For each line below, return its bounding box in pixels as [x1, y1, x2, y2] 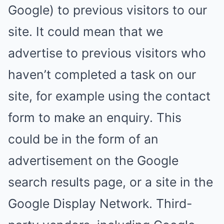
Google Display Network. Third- [8, 196, 192, 211]
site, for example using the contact [8, 88, 210, 103]
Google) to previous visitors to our [8, 2, 207, 17]
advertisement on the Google [8, 153, 178, 168]
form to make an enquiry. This [8, 110, 181, 125]
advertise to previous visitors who [8, 45, 206, 60]
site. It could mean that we [8, 24, 163, 39]
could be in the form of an [8, 131, 158, 146]
